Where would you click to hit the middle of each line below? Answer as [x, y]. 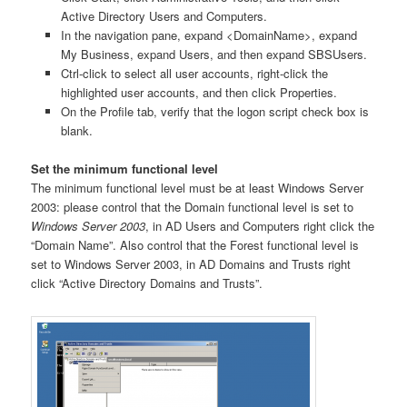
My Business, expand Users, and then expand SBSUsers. [213, 54]
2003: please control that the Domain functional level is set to [193, 206]
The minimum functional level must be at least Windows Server [198, 187]
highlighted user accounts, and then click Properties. [199, 92]
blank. [76, 130]
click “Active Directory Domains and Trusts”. [147, 283]
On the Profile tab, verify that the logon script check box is [214, 111]
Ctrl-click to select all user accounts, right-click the [194, 73]
